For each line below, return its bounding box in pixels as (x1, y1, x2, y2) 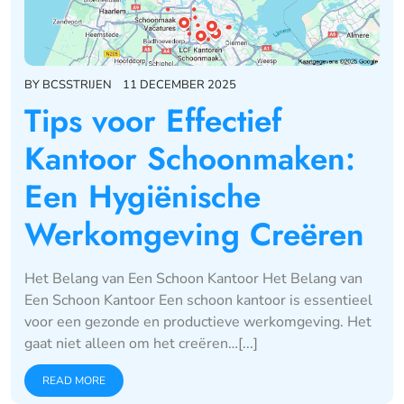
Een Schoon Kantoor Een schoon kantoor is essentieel (24, 289, 372, 310)
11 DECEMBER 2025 (123, 76, 236, 93)
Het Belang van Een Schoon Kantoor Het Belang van (24, 268, 363, 289)
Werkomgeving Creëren (24, 211, 364, 257)
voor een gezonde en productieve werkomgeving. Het (24, 311, 372, 332)
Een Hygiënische (24, 173, 261, 219)
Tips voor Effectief (24, 97, 281, 143)
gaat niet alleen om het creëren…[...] (24, 333, 258, 353)
